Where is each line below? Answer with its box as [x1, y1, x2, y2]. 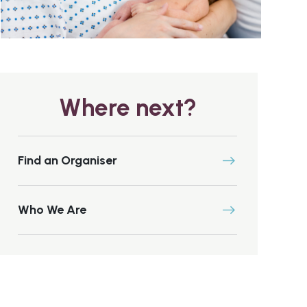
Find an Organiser [18, 153, 117, 168]
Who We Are [18, 202, 86, 217]
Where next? [58, 93, 197, 122]
